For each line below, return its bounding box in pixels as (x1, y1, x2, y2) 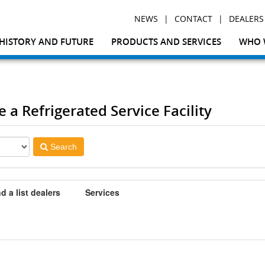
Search (50, 142, 77, 151)
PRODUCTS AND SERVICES (111, 35, 221, 48)
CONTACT (174, 13, 212, 24)
